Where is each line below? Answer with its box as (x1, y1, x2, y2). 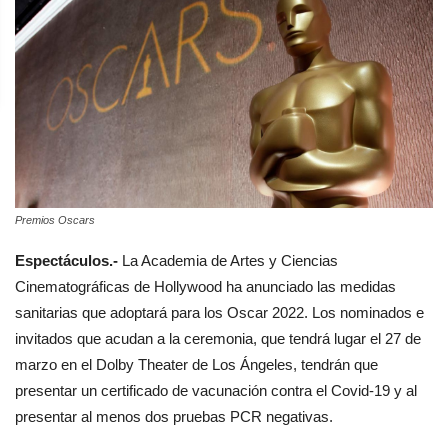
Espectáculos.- (15, 251, 122, 269)
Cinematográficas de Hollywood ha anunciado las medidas (15, 277, 396, 295)
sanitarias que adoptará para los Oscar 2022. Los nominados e (15, 303, 424, 321)
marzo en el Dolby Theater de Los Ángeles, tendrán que (15, 355, 378, 373)
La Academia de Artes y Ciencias (122, 251, 338, 269)
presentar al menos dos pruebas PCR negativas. (15, 407, 333, 425)
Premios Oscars (15, 213, 95, 226)
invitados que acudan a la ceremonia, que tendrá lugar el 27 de (15, 329, 421, 347)
